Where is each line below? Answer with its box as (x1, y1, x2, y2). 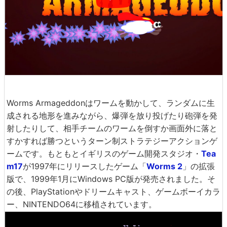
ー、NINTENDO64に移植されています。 (7, 199, 157, 209)
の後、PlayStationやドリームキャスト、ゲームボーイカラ (7, 186, 220, 197)
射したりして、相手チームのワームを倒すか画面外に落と (7, 123, 217, 133)
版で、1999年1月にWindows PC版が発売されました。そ (7, 173, 215, 184)
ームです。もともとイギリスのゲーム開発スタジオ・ (7, 148, 201, 159)
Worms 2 (146, 161, 182, 171)
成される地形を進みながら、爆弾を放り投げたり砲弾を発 (7, 110, 217, 121)
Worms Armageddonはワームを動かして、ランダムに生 (7, 97, 215, 108)
